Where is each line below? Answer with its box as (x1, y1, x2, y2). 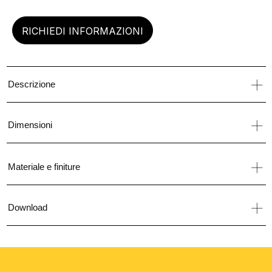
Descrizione (7, 79, 55, 89)
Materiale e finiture (7, 161, 80, 172)
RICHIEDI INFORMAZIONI (22, 25, 143, 37)
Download (7, 202, 47, 212)
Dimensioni (7, 120, 52, 130)
